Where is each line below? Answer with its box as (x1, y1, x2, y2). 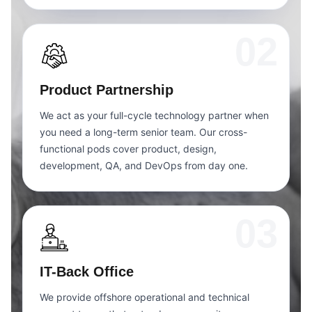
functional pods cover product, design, (40, 142, 217, 155)
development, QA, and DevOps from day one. (40, 159, 248, 171)
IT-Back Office (40, 263, 134, 279)
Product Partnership (40, 81, 173, 97)
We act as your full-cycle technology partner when (40, 109, 269, 121)
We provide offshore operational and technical (40, 290, 249, 303)
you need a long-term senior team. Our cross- (40, 125, 247, 138)
